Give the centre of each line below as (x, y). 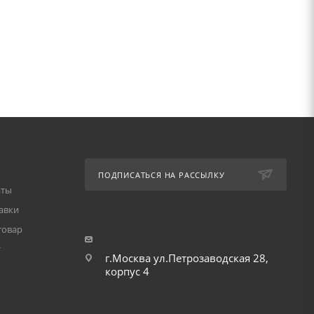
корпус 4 (127, 271)
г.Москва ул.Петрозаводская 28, (186, 258)
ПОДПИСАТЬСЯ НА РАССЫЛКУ (161, 175)
